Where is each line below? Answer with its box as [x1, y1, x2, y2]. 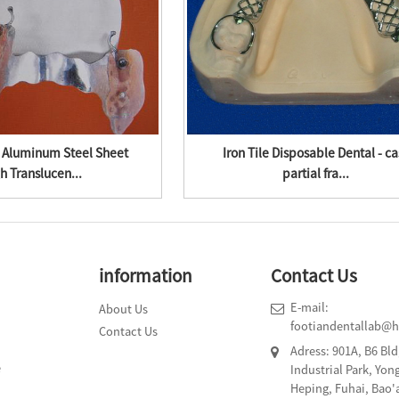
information [99, 263, 193, 288]
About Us [99, 300, 149, 317]
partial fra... [281, 165, 349, 183]
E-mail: [290, 298, 330, 315]
